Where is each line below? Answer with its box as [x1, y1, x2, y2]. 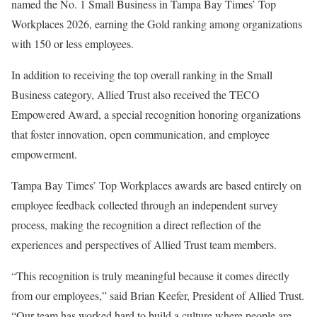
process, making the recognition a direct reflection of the [11, 217, 261, 232]
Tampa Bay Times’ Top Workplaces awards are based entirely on [11, 178, 301, 192]
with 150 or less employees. [11, 36, 134, 51]
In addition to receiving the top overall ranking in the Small [11, 67, 272, 82]
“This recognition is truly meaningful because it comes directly [11, 268, 289, 283]
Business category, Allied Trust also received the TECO [11, 87, 260, 102]
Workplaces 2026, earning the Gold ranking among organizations [11, 16, 302, 31]
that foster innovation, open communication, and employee [11, 127, 270, 142]
